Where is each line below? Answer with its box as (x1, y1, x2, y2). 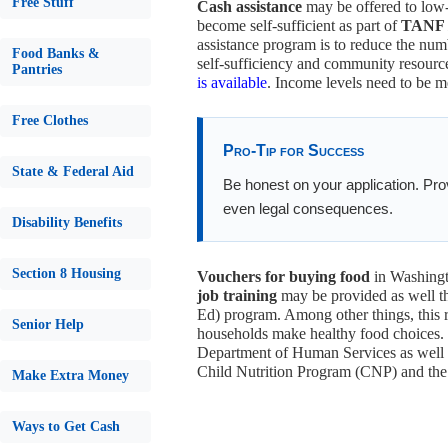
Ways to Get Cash (12, 419, 120, 434)
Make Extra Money (12, 368, 129, 383)
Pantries (12, 62, 62, 77)
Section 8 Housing (12, 266, 121, 281)
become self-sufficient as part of (197, 17, 401, 34)
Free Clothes (12, 113, 88, 128)
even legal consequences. (223, 200, 393, 217)
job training (197, 287, 277, 304)
